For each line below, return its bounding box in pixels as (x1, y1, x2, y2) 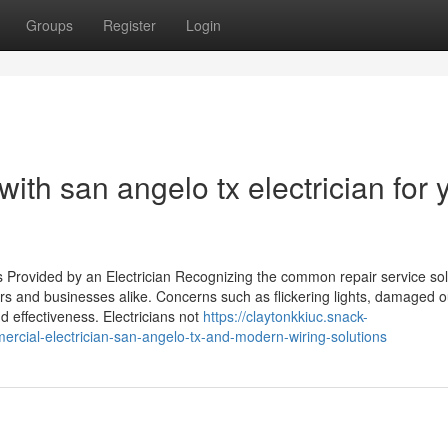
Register (103, 15, 156, 35)
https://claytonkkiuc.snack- (203, 306, 368, 326)
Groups (26, 15, 73, 35)
